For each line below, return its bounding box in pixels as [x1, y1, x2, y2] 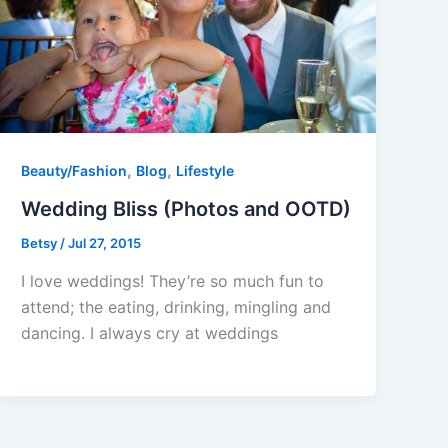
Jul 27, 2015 [68, 235, 142, 252]
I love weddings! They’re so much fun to [21, 270, 325, 291]
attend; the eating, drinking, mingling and [21, 296, 332, 317]
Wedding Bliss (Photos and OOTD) [21, 197, 352, 222]
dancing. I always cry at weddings [21, 322, 279, 343]
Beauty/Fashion [21, 162, 128, 180]
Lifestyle [176, 162, 235, 180]
